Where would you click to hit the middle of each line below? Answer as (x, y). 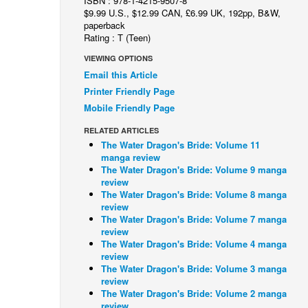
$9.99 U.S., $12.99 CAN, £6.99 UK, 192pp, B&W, (182, 13)
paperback (104, 25)
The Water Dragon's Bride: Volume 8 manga (194, 194)
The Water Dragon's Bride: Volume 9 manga (194, 169)
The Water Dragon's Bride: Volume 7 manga (194, 219)
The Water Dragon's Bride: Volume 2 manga (194, 293)
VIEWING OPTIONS (118, 58)
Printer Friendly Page (129, 91)
